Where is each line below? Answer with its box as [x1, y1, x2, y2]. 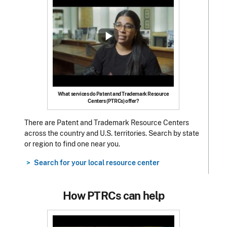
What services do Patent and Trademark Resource [57, 91, 169, 97]
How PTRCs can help [62, 188, 165, 202]
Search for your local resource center [34, 159, 160, 167]
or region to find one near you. [24, 140, 120, 148]
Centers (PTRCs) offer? [88, 98, 139, 104]
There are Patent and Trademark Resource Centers [24, 119, 189, 127]
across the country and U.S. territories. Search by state [24, 129, 199, 138]
